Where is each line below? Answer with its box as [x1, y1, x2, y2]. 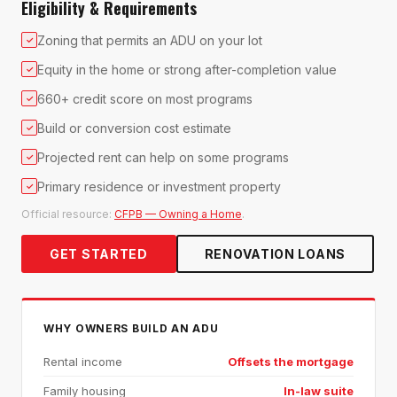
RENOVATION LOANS [204, 246, 346, 262]
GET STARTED [50, 246, 148, 262]
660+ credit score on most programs [37, 91, 253, 107]
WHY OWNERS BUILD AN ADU [43, 322, 219, 336]
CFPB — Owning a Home [114, 207, 242, 222]
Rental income [43, 354, 122, 370]
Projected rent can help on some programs [37, 150, 289, 166]
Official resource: [21, 207, 114, 222]
